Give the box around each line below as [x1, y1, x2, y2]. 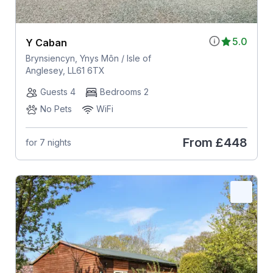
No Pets [40, 103, 72, 114]
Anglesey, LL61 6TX [25, 65, 105, 76]
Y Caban [25, 36, 67, 49]
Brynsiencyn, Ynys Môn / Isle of [25, 52, 151, 63]
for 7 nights [25, 137, 71, 148]
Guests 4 [40, 86, 76, 97]
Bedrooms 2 [99, 86, 149, 97]
